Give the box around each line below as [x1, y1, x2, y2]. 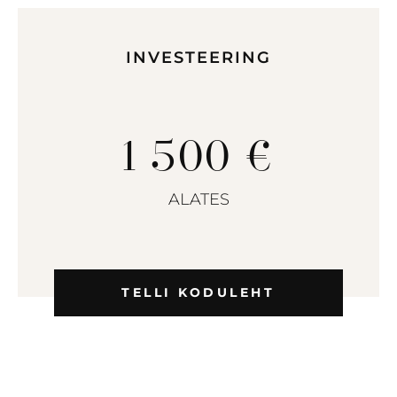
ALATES [167, 190, 230, 210]
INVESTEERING [126, 48, 271, 68]
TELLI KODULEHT [121, 284, 276, 301]
